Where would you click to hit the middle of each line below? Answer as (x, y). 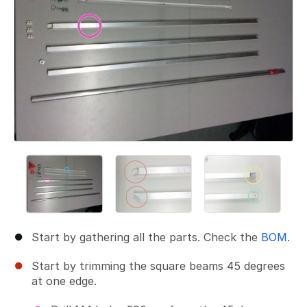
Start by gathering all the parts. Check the (146, 237)
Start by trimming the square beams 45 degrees (158, 266)
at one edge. (64, 281)
